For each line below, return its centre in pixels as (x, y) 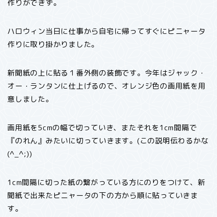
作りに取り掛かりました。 (53, 45)
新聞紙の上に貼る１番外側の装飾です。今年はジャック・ (107, 73)
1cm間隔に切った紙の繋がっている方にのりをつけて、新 (106, 183)
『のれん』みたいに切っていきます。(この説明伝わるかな (108, 141)
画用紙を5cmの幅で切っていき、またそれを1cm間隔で (102, 128)
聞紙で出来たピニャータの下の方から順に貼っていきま (103, 196)
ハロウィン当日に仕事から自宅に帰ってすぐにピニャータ (107, 31)
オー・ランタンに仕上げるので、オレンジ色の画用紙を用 (107, 86)
